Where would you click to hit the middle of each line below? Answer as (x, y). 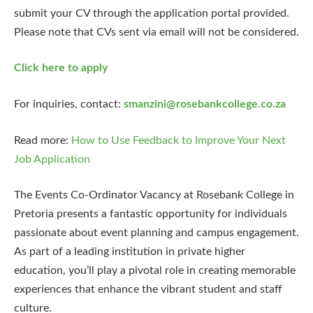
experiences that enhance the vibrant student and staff (148, 290)
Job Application (52, 159)
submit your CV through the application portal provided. (152, 13)
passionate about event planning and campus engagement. (156, 233)
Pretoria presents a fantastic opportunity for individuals (151, 214)
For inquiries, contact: (69, 104)
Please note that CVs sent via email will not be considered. (156, 32)
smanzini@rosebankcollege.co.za (205, 104)
